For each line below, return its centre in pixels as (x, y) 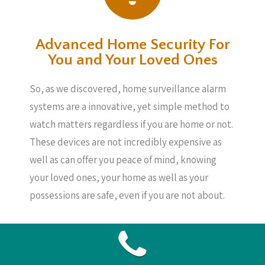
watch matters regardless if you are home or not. (131, 124)
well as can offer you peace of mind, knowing (123, 160)
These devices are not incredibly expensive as (126, 142)
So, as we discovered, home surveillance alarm (128, 89)
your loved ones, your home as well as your (119, 177)
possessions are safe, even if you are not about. (127, 195)
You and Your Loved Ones (132, 60)
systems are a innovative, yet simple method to (130, 106)
